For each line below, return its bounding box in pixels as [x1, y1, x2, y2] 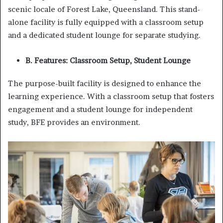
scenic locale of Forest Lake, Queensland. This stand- [8, 4, 200, 14]
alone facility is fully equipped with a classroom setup [8, 17, 204, 27]
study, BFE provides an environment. [8, 117, 140, 127]
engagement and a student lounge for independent [8, 104, 193, 114]
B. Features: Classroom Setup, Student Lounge [25, 55, 191, 65]
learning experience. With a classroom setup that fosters [8, 91, 214, 101]
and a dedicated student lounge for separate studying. [8, 30, 201, 40]
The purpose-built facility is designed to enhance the [8, 78, 201, 88]
